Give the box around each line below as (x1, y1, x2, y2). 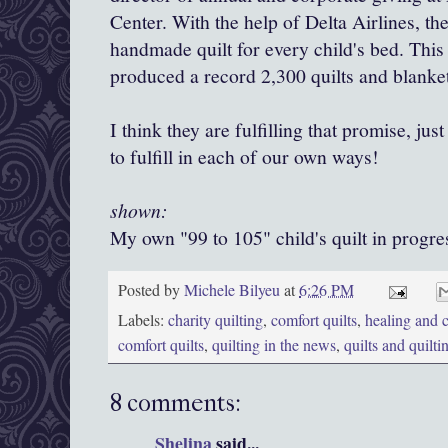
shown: (110, 197, 168, 224)
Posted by (118, 278, 184, 301)
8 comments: (110, 389, 241, 418)
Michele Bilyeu (184, 278, 284, 301)
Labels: (118, 309, 168, 332)
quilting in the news (212, 334, 336, 357)
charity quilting (168, 309, 263, 332)
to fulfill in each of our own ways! (110, 143, 379, 171)
